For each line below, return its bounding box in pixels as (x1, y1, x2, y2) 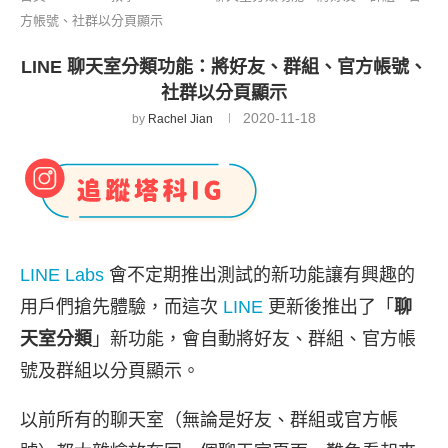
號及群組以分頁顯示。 (20, 360, 200, 381)
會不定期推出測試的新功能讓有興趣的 (104, 264, 415, 285)
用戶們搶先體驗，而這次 (20, 296, 223, 317)
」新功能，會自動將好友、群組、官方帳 (92, 328, 416, 349)
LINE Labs (20, 264, 104, 285)
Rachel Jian (148, 111, 213, 126)
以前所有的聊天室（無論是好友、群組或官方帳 (20, 409, 398, 430)
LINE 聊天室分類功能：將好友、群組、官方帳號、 (21, 56, 427, 77)
